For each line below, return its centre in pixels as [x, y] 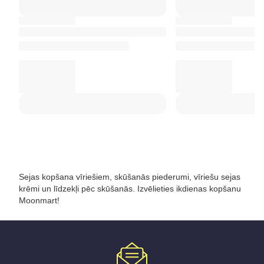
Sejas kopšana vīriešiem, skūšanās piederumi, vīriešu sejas [130, 177]
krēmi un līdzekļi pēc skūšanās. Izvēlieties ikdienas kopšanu [130, 189]
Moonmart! [39, 201]
